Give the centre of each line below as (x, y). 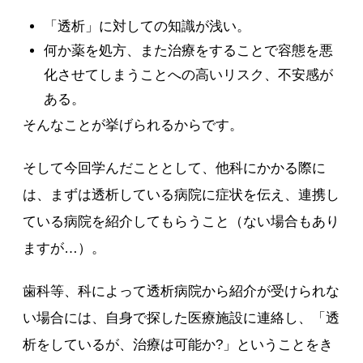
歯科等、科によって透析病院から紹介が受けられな (181, 291)
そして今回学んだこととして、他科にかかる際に (175, 168)
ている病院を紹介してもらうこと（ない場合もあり (181, 222)
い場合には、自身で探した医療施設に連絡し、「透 (181, 318)
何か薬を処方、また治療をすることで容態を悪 (188, 51)
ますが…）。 (64, 248)
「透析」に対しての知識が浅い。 (147, 26)
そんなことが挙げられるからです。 (133, 125)
